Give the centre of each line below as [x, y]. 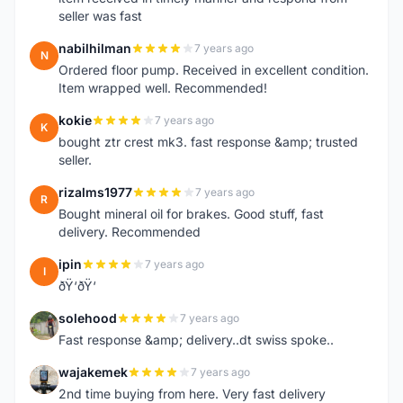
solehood [88, 318]
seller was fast [100, 16]
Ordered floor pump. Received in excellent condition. [214, 70]
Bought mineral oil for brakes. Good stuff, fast [191, 214]
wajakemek [93, 372]
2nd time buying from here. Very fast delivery [192, 394]
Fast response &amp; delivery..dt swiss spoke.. [196, 340]
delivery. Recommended [130, 232]
